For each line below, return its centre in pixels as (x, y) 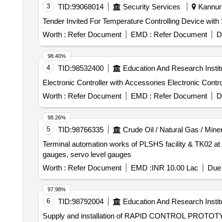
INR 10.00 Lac (175, 168)
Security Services (151, 7)
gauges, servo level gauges (87, 154)
